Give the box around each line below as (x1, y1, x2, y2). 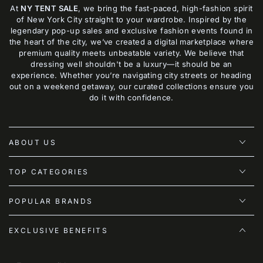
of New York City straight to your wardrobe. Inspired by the (16, 15, 247, 24)
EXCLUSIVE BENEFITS (9, 226, 109, 235)
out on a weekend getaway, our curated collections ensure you (9, 82, 254, 91)
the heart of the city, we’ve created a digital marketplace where (9, 37, 254, 46)
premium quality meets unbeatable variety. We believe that (19, 48, 244, 58)
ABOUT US (9, 138, 57, 147)
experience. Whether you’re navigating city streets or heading (11, 70, 252, 80)
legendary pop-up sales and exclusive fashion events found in (10, 26, 253, 35)
